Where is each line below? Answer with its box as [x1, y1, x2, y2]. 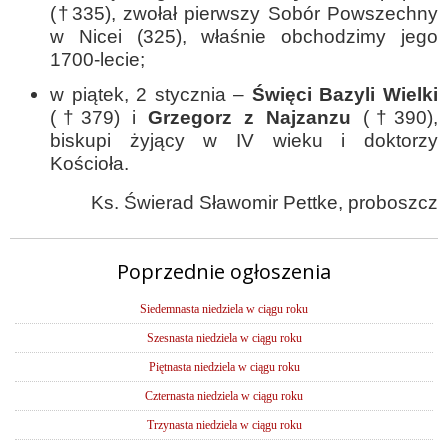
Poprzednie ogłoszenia [117, 258, 331, 285]
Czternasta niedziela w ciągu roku [145, 389, 303, 403]
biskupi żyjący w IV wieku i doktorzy [50, 130, 438, 151]
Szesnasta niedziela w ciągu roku [146, 331, 302, 345]
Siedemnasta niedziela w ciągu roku [140, 302, 308, 316]
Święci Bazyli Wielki [251, 84, 439, 105]
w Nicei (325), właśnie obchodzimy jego [50, 26, 438, 47]
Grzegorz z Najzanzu [148, 107, 351, 128]
